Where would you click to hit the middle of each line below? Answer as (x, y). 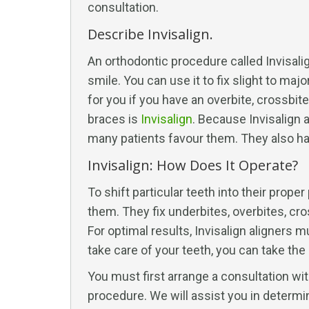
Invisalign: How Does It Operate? (193, 165)
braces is (114, 119)
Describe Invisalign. (150, 34)
